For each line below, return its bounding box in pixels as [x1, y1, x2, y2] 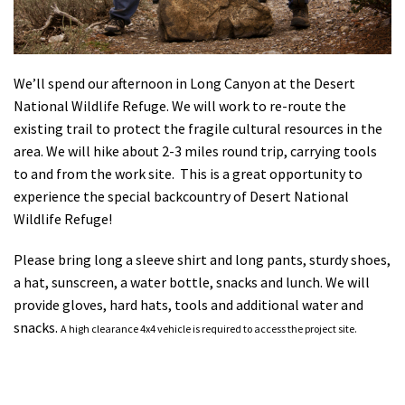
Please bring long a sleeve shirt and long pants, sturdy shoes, [14, 250, 391, 268]
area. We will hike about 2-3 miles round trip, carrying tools [14, 141, 377, 160]
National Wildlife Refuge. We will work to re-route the [14, 96, 346, 115]
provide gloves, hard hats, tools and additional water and [14, 295, 363, 314]
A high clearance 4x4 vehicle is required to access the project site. [61, 321, 357, 335]
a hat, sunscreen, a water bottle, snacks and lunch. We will [14, 272, 370, 291]
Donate [14, 62, 79, 89]
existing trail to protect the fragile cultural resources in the [14, 118, 382, 137]
